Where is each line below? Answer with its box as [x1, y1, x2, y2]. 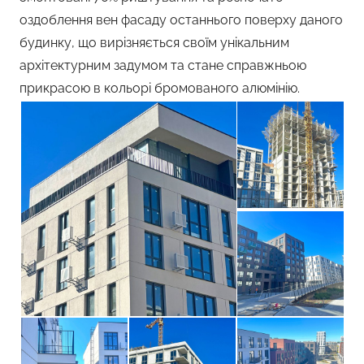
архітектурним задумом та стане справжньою [19, 58, 306, 73]
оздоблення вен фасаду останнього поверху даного [19, 12, 343, 28]
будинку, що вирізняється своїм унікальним [19, 35, 289, 50]
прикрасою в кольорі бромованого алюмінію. [19, 80, 300, 96]
